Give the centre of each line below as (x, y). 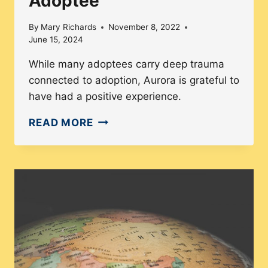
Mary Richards (69, 27)
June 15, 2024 (56, 40)
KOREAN (115, 219)
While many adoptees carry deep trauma (127, 64)
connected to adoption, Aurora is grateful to (134, 80)
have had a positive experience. (105, 97)
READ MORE (61, 123)
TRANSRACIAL (132, 235)
